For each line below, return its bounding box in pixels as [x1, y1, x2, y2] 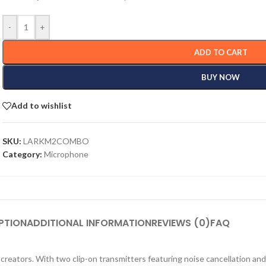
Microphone [44, 148, 89, 159]
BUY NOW [201, 72, 240, 82]
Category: [2, 148, 43, 159]
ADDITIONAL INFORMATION [26, 216, 151, 230]
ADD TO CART [194, 47, 248, 57]
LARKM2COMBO [23, 135, 90, 146]
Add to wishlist [11, 100, 72, 111]
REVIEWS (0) [151, 216, 210, 230]
